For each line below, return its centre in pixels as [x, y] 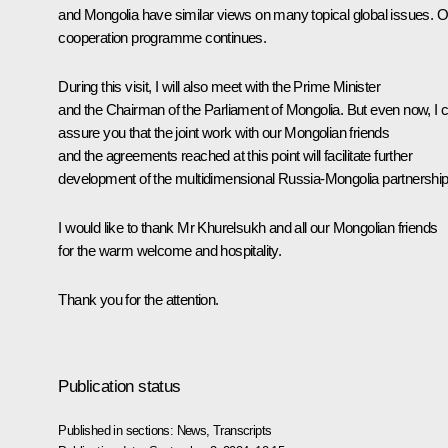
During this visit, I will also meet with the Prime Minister [219, 86]
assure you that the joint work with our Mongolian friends [224, 132]
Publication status [119, 386]
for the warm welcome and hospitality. [170, 250]
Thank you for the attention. [138, 299]
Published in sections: [117, 430]
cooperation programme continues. [162, 37]
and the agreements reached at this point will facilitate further [235, 155]
